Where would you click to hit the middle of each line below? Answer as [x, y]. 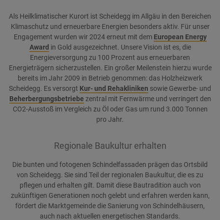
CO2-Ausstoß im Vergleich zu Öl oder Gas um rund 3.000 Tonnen [110, 109]
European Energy [180, 37]
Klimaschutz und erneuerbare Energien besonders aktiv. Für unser [110, 27]
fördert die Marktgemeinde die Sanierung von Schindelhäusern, [110, 206]
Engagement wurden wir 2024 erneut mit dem [83, 37]
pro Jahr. [110, 120]
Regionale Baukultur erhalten [110, 146]
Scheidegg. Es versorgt [44, 89]
